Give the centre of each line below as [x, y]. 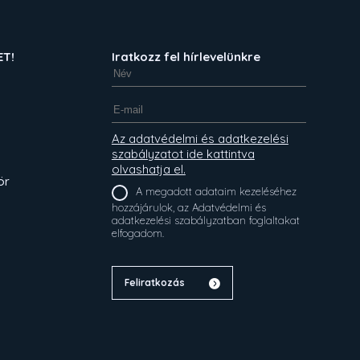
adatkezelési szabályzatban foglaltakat [180, 220]
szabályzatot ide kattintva [183, 153]
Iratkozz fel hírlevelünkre [186, 56]
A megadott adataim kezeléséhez [216, 191]
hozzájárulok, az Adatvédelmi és [151, 207]
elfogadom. [137, 233]
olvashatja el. [148, 169]
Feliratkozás [154, 282]
